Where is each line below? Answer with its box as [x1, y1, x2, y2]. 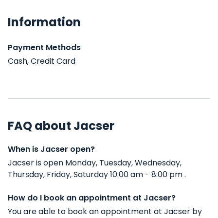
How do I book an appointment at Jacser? [8, 192, 176, 203]
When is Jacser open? [8, 144, 95, 155]
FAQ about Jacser [8, 118, 114, 134]
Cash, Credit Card [8, 55, 75, 67]
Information [8, 14, 81, 30]
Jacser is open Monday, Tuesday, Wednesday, [8, 157, 182, 168]
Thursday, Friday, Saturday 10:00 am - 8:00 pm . [8, 169, 186, 180]
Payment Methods [8, 42, 81, 53]
